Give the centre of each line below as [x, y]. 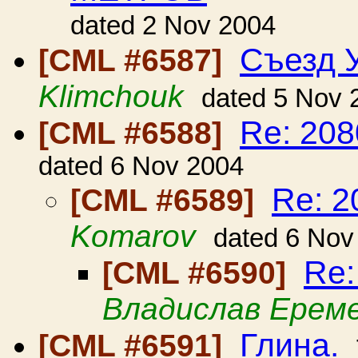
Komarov [133, 236]
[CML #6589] [167, 200]
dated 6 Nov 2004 [141, 166]
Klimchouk [111, 96]
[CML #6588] [135, 133]
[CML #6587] [135, 60]
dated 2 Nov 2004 [173, 26]
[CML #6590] [199, 273]
